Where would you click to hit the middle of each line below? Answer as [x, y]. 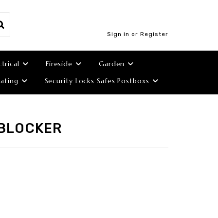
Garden [112, 64]
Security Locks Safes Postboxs [97, 81]
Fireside [59, 64]
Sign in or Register [138, 34]
